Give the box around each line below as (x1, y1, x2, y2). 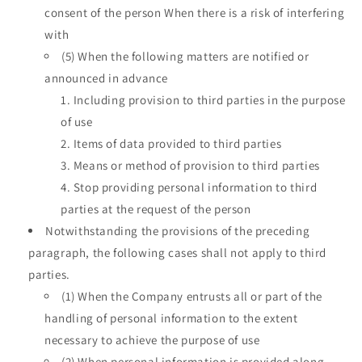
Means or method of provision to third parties (73, 157, 320, 173)
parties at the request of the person (61, 200, 251, 217)
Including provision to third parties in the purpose (73, 91, 346, 107)
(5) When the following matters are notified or (61, 48, 309, 64)
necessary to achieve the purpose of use (44, 331, 260, 347)
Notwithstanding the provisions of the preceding (45, 222, 310, 238)
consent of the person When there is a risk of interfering (44, 4, 345, 20)
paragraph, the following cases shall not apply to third (28, 244, 327, 260)
